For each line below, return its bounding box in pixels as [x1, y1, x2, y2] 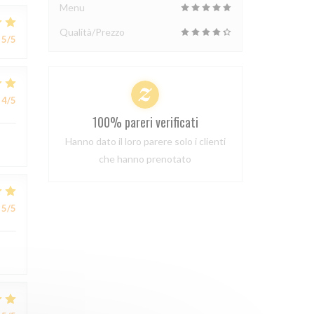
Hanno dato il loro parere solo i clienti [64, 135, 226, 147]
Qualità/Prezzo [59, 26, 125, 38]
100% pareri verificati [92, 113, 198, 131]
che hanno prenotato [99, 153, 192, 165]
